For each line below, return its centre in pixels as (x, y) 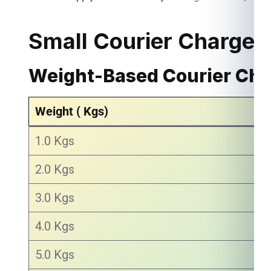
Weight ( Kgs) (72, 111)
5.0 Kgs (55, 255)
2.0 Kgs (55, 169)
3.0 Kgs (55, 198)
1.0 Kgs (55, 141)
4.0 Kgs (55, 226)
